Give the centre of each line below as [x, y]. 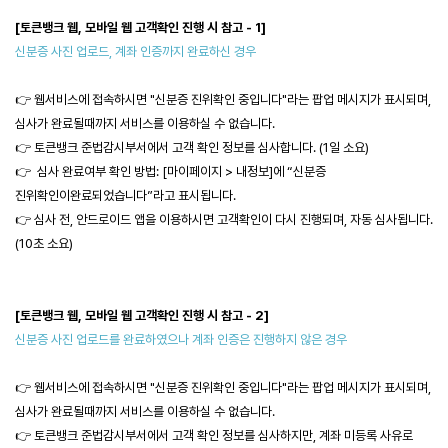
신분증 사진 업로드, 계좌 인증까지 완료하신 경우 [135, 51]
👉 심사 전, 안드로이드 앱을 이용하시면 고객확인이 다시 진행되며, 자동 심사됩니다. [224, 219]
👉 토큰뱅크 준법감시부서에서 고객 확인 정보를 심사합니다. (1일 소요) [192, 147]
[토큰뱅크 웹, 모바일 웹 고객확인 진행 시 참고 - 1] [140, 27]
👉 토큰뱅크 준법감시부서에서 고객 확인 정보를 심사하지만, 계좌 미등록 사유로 [214, 435]
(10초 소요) [44, 243]
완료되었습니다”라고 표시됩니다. [153, 195]
